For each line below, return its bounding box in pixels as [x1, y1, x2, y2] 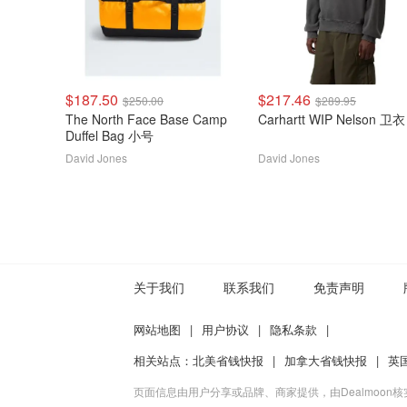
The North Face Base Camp [65, 110, 160, 128]
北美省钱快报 [193, 352, 263, 369]
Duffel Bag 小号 [65, 126, 154, 144]
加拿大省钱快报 [284, 352, 367, 369]
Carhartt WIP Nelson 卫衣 [336, 110, 405, 128]
